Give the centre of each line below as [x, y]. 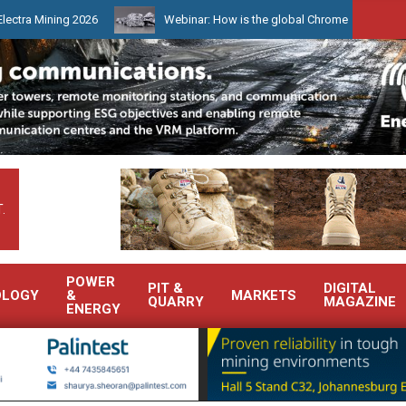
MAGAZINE [360, 302]
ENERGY [93, 309]
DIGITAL [350, 288]
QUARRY [176, 302]
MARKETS [264, 295]
